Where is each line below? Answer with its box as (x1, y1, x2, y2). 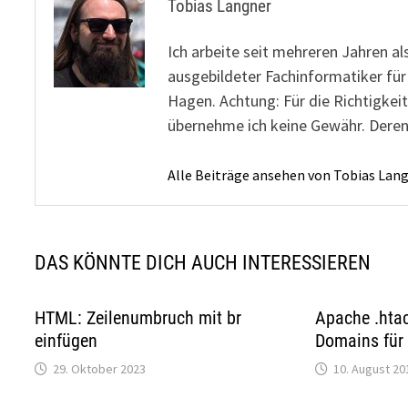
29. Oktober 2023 (53, 361, 147, 377)
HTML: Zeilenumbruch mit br (35, 307, 242, 329)
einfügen (35, 330, 98, 352)
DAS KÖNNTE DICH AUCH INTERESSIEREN (35, 251, 372, 274)
